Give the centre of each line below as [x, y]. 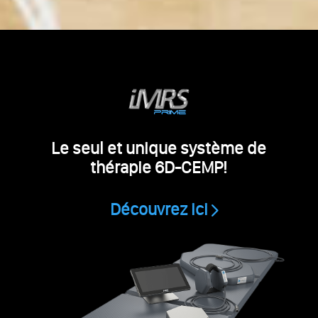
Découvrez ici [159, 209]
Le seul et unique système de [159, 148]
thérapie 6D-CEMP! [159, 167]
